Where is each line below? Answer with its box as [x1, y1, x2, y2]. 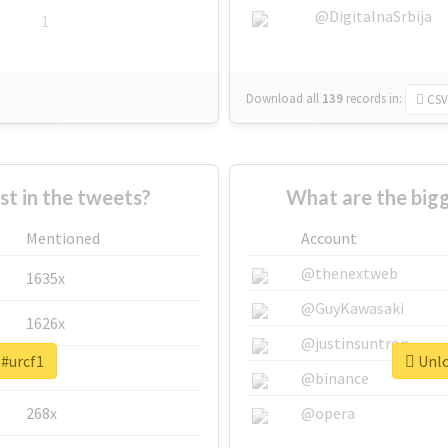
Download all [246, 90, 319, 108]
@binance [301, 368, 369, 389]
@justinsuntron [301, 333, 409, 354]
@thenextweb [301, 263, 398, 284]
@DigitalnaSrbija [315, 6, 432, 27]
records [343, 90, 389, 108]
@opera [301, 403, 355, 424]
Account [301, 228, 357, 249]
